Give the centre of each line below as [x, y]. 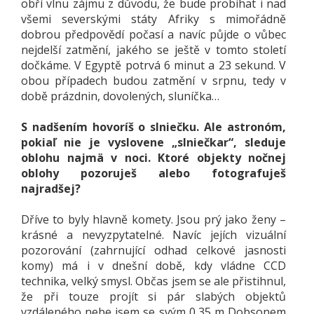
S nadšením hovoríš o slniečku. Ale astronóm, [153, 127]
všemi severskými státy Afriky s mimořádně [153, 19]
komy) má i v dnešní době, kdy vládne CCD [153, 265]
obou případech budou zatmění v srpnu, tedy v [153, 80]
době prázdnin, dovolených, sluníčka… [120, 96]
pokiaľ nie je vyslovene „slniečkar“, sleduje [153, 142]
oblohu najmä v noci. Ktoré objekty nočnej [153, 157]
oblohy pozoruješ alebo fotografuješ [153, 173]
